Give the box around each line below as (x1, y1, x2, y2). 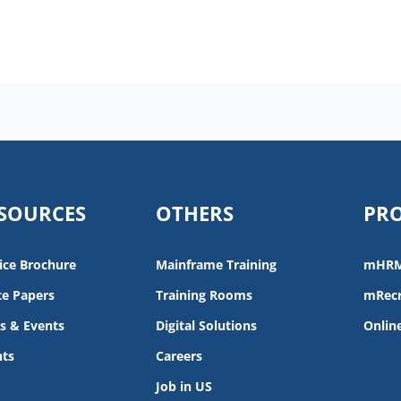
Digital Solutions (156, 317, 258, 335)
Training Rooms (156, 286, 253, 304)
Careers (156, 347, 203, 365)
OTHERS (156, 200, 235, 227)
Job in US (156, 378, 213, 396)
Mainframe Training (156, 256, 277, 274)
